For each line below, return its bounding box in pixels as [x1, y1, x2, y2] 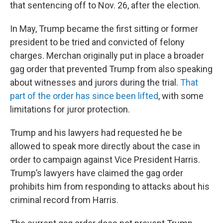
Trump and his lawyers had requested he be [10, 127, 182, 138]
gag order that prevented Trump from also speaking [10, 64, 213, 74]
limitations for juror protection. [10, 104, 130, 114]
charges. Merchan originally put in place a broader [10, 50, 204, 61]
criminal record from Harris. [10, 195, 118, 205]
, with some [158, 91, 204, 101]
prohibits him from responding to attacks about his [10, 181, 210, 192]
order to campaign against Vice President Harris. [10, 154, 200, 165]
